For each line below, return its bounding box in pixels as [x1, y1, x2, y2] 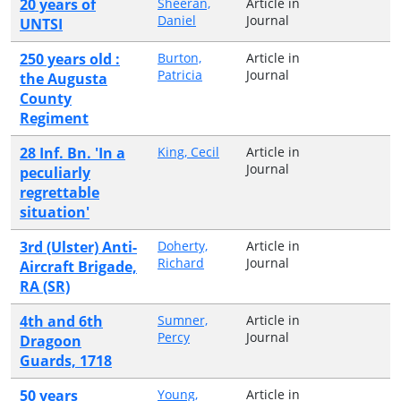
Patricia [158, 65, 202, 83]
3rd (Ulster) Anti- [20, 236, 137, 257]
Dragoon [20, 330, 81, 351]
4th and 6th [20, 311, 103, 331]
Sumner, [158, 311, 208, 328]
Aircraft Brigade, [20, 256, 137, 277]
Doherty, [158, 236, 208, 254]
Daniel [158, 11, 196, 29]
